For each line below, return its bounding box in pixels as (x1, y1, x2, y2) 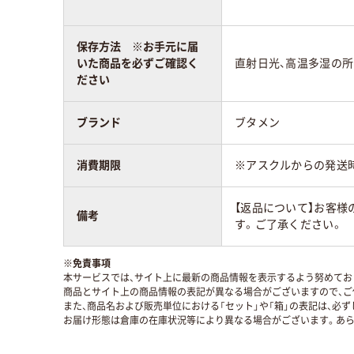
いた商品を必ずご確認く (77, 56, 198, 70)
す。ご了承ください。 (235, 217, 343, 231)
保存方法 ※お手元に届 (77, 40, 198, 53)
